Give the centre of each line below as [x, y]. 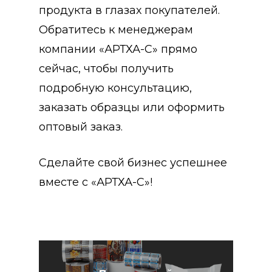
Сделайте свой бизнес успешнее [133, 162]
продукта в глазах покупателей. [129, 10]
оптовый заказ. [81, 127]
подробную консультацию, [115, 88]
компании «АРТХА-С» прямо [118, 49]
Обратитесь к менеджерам [116, 29]
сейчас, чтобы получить [106, 68]
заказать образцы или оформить [132, 107]
